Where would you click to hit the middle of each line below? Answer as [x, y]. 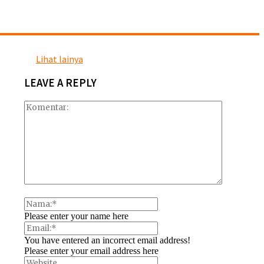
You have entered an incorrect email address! [107, 240]
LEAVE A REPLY [60, 82]
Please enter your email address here [91, 250]
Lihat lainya [59, 59]
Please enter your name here [76, 216]
